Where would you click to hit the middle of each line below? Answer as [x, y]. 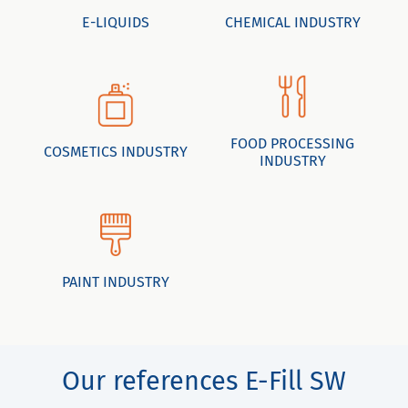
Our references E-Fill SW [204, 381]
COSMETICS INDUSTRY [116, 152]
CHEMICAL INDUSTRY [292, 22]
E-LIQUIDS [116, 22]
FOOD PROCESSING [292, 143]
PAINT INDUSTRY [116, 281]
